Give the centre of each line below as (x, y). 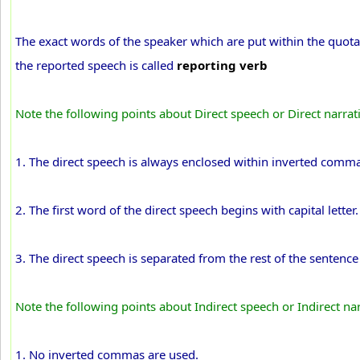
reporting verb (222, 65)
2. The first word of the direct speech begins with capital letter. (187, 210)
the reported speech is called (96, 65)
